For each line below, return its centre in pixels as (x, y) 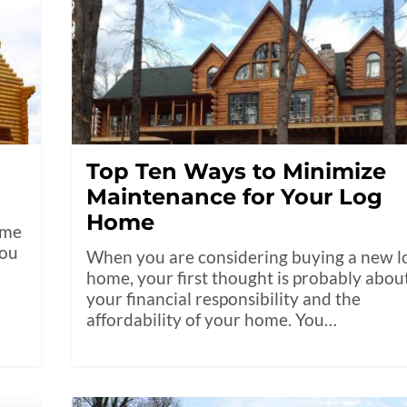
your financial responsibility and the (224, 299)
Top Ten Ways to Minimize (237, 172)
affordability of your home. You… (212, 320)
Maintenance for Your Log (235, 197)
